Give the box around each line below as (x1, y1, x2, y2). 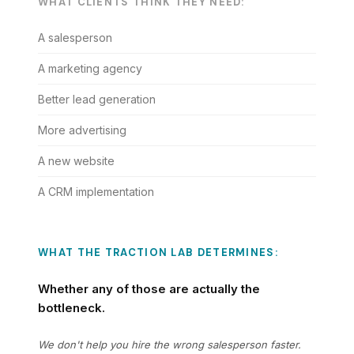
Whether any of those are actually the (38, 281, 260, 296)
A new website (38, 154, 115, 168)
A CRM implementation (38, 185, 154, 198)
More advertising (38, 123, 126, 137)
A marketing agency (38, 62, 142, 75)
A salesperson (38, 31, 112, 44)
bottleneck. (38, 300, 105, 315)
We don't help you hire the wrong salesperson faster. (38, 338, 301, 351)
